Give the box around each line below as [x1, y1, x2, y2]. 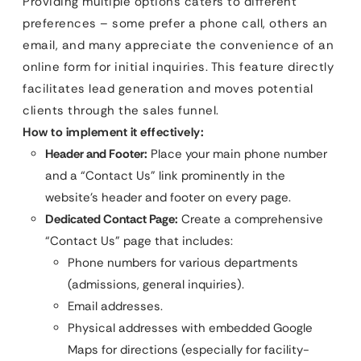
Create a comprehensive [178, 210, 323, 227]
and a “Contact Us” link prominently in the [45, 167, 285, 184]
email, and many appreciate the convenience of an [23, 36, 334, 53]
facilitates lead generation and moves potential [23, 80, 313, 97]
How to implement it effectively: [23, 123, 204, 140]
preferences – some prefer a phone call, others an [23, 15, 328, 31]
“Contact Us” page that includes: [45, 232, 233, 249]
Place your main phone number [147, 145, 327, 162]
